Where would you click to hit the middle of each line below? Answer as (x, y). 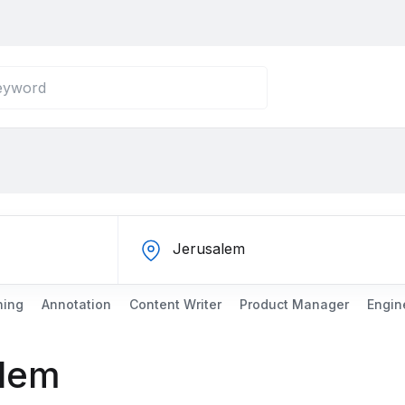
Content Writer (175, 304)
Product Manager (294, 304)
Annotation (76, 304)
